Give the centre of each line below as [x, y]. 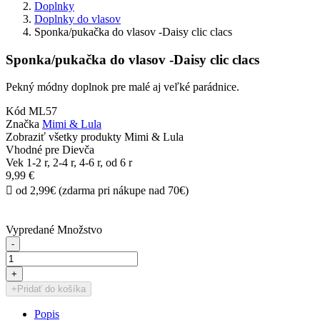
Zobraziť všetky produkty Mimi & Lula [95, 137]
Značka [22, 124]
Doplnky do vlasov [77, 19]
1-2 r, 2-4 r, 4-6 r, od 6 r [79, 163]
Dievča [78, 150]
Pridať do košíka [51, 289]
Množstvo [80, 230]
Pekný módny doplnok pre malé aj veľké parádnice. [122, 87]
